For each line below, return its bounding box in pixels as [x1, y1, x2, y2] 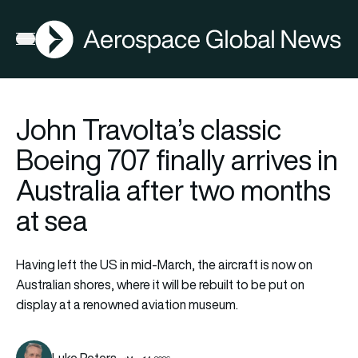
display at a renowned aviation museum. [16, 295, 238, 313]
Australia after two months [16, 170, 331, 209]
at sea [16, 201, 88, 240]
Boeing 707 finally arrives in [16, 140, 338, 179]
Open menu [15, 33, 80, 51]
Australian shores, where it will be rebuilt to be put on [16, 275, 304, 293]
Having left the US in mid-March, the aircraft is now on [16, 255, 312, 273]
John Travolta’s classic [16, 109, 281, 149]
